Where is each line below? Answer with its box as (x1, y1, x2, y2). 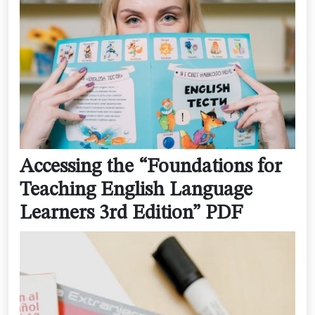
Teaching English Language (20, 180, 252, 200)
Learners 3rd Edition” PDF (20, 203, 243, 224)
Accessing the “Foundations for (20, 157, 282, 177)
